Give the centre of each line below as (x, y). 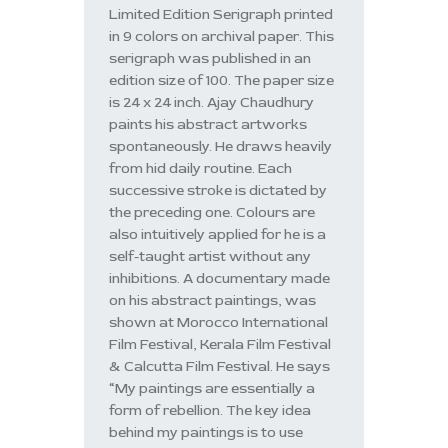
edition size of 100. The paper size (222, 80)
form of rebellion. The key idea (210, 410)
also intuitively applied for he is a (218, 234)
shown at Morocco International (219, 322)
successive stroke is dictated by (218, 190)
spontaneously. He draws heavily (221, 146)
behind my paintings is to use (206, 432)
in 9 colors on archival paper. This (222, 36)
